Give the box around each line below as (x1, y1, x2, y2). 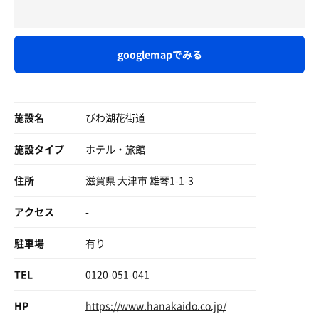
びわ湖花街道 (85, 110, 145, 125)
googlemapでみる (117, 47, 202, 61)
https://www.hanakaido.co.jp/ (85, 298, 226, 313)
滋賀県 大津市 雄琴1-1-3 (85, 173, 194, 187)
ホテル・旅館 (85, 142, 145, 156)
